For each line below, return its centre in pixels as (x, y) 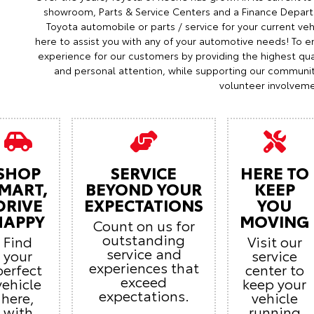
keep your (274, 284)
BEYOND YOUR (144, 189)
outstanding (144, 239)
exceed (144, 281)
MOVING (274, 221)
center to (274, 269)
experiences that (144, 267)
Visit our (274, 241)
